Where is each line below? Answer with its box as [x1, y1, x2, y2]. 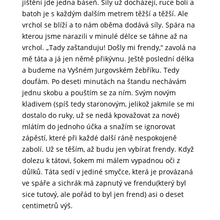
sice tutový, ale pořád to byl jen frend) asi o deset [22, 190, 184, 199]
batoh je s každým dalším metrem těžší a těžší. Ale [22, 9, 188, 19]
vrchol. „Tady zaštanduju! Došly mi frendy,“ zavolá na [22, 43, 196, 53]
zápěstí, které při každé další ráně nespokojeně [22, 133, 177, 143]
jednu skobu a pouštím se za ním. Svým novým [22, 88, 176, 98]
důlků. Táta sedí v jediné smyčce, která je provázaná [22, 167, 193, 177]
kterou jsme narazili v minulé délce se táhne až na [22, 31, 188, 41]
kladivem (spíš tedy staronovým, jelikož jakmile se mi [22, 99, 194, 109]
